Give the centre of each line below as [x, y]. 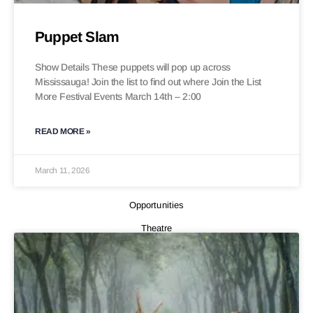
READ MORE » [63, 132]
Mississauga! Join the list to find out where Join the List [148, 82]
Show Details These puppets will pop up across [133, 67]
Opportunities [156, 205]
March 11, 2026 [63, 171]
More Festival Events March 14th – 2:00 [118, 97]
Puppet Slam [77, 37]
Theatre [156, 228]
